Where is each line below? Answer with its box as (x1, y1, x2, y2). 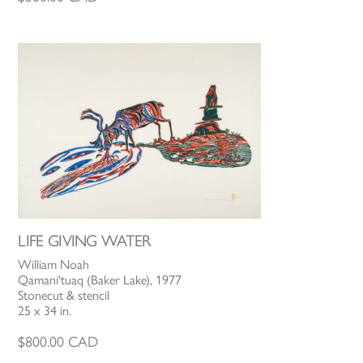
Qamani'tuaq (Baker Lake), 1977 (18, 271, 182, 288)
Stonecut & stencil (18, 287, 110, 303)
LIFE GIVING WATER (18, 230, 152, 250)
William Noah (18, 256, 90, 272)
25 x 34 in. (18, 302, 72, 318)
